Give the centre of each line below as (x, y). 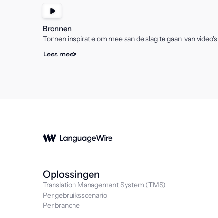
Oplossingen (71, 174)
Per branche (61, 205)
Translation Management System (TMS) (104, 185)
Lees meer (60, 54)
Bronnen (57, 28)
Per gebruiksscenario (75, 195)
